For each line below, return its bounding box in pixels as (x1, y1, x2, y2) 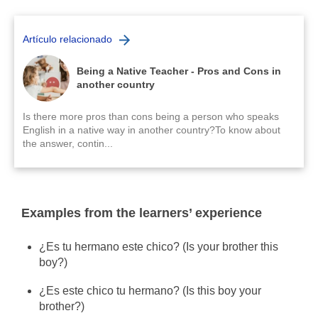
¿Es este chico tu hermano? (39, 285, 183, 297)
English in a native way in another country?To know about (23, 124, 280, 136)
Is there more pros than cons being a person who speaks (23, 111, 279, 122)
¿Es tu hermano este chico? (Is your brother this (39, 241, 279, 253)
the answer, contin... (23, 138, 113, 149)
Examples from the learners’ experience (21, 206, 262, 220)
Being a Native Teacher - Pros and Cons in (77, 65, 281, 77)
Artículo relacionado (23, 33, 112, 45)
